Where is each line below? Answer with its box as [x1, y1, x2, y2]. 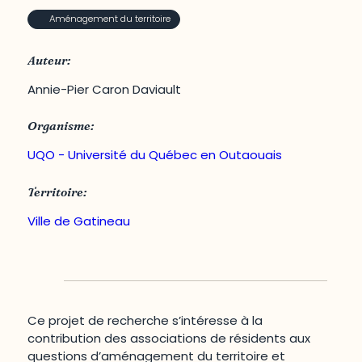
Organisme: [27, 118, 95, 134]
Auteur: [27, 52, 72, 68]
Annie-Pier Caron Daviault [27, 80, 182, 98]
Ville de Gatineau [27, 213, 131, 230]
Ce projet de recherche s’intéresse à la [27, 311, 263, 329]
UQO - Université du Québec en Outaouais [27, 146, 283, 164]
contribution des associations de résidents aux [27, 329, 311, 347]
